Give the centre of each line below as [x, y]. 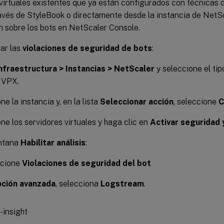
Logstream [122, 183]
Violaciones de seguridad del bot [86, 163]
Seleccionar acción [137, 101]
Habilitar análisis [53, 142]
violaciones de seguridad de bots [87, 48]
